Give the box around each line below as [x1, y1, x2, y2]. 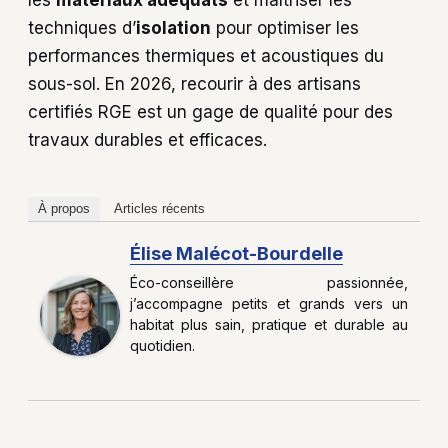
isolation [136, 18, 211, 39]
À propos [38, 201, 90, 217]
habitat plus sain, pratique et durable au [130, 316, 408, 334]
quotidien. [130, 337, 195, 355]
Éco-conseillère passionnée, [130, 274, 408, 292]
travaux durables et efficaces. [28, 130, 267, 151]
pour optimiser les [211, 18, 359, 39]
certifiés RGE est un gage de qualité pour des [28, 102, 393, 123]
